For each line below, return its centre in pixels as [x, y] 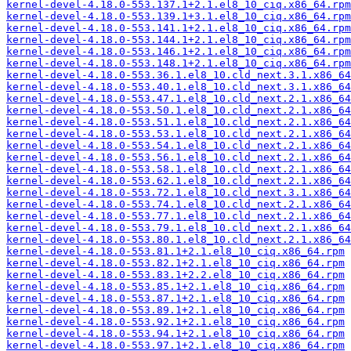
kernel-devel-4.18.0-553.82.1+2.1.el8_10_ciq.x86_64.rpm [175, 263]
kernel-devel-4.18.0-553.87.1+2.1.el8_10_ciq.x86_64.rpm [175, 298]
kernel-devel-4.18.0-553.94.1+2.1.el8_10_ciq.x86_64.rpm [175, 333]
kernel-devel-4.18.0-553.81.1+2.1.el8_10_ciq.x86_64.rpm [175, 251]
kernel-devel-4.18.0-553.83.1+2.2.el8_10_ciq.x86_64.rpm [175, 275]
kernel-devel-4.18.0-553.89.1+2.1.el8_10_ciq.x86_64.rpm [175, 310]
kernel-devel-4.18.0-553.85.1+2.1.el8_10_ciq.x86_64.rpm [175, 286]
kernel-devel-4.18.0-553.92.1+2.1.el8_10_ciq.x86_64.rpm [175, 322]
